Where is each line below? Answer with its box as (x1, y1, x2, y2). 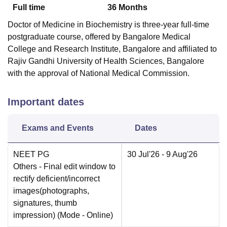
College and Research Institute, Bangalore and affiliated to (8, 45, 217, 54)
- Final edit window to (37, 162, 116, 171)
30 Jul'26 (127, 150, 160, 159)
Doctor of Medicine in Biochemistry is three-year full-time (8, 20, 209, 29)
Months (119, 3, 148, 12)
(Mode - (57, 211, 87, 220)
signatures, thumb (13, 199, 77, 208)
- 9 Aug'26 (160, 150, 198, 159)
